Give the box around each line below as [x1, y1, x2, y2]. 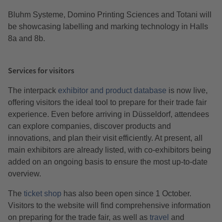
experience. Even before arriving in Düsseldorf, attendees [8, 110, 209, 119]
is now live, [166, 86, 208, 95]
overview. [8, 169, 41, 178]
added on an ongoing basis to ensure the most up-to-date [8, 158, 208, 166]
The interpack [8, 86, 58, 95]
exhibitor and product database [58, 86, 166, 95]
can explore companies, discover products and [8, 122, 171, 131]
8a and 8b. [8, 34, 45, 43]
